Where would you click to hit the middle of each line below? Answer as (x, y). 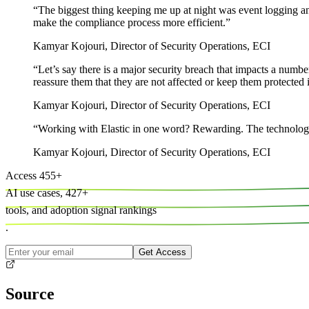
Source (30, 294)
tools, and (27, 210)
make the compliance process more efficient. (129, 22)
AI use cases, (34, 192)
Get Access (162, 252)
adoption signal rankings (103, 210)
